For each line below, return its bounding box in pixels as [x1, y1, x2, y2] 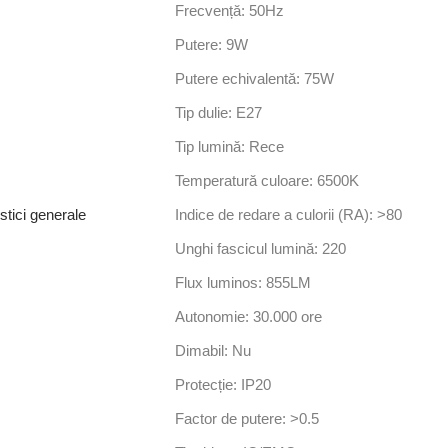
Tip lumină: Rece [175, 138, 284, 156]
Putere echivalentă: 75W [175, 70, 334, 88]
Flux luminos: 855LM [175, 274, 311, 292]
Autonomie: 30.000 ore [175, 308, 322, 326]
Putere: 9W [175, 36, 248, 54]
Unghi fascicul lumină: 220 [175, 240, 346, 258]
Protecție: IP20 [175, 376, 271, 394]
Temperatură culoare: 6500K [175, 172, 359, 190]
